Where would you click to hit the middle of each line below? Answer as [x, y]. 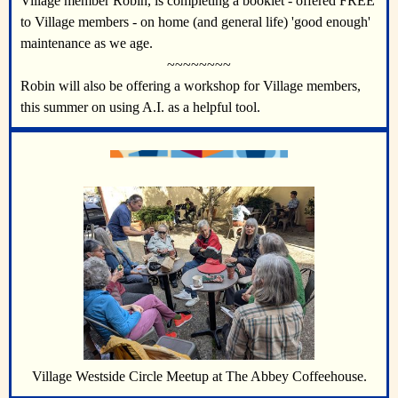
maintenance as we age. [87, 43]
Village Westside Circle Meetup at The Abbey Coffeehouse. [199, 377]
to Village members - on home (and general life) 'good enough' [195, 22]
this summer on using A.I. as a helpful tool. [144, 107]
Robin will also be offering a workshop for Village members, [191, 86]
